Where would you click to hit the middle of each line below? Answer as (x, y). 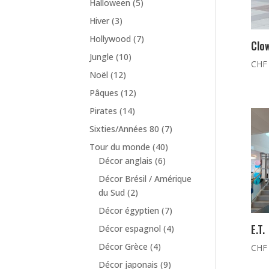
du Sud (112, 193)
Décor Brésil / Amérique (145, 179)
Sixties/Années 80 (125, 129)
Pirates (104, 111)
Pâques (104, 93)
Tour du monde (120, 147)
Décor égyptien (129, 211)
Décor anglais (126, 161)
